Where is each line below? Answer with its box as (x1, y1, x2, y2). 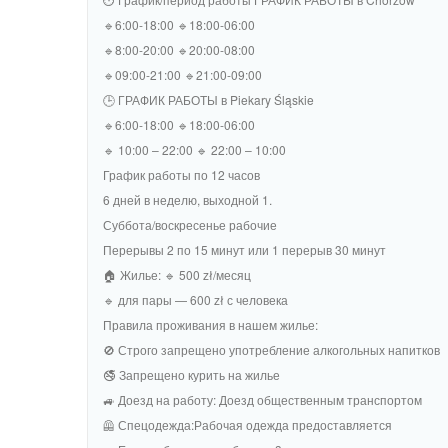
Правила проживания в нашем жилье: (103, 316, 318, 333)
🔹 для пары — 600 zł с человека (103, 291, 288, 308)
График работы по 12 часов (103, 166, 260, 183)
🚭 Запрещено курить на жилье (103, 366, 280, 383)
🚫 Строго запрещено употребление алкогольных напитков (103, 341, 440, 358)
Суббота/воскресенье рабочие (103, 216, 277, 233)
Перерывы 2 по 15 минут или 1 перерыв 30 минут (103, 241, 386, 258)
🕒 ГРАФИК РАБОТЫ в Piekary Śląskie (103, 91, 314, 108)
